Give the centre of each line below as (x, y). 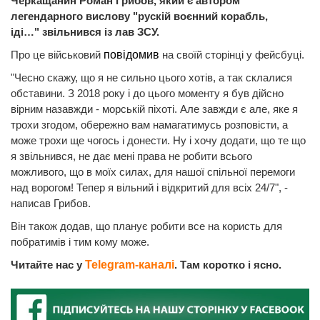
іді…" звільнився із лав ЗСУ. (85, 31)
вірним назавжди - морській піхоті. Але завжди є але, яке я (154, 109)
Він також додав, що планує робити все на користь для (146, 226)
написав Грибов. (51, 203)
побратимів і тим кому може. (80, 241)
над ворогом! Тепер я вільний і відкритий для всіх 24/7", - (149, 187)
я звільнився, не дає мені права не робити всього (131, 156)
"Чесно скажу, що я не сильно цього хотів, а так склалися (151, 77)
